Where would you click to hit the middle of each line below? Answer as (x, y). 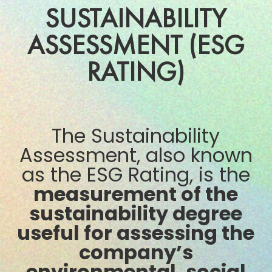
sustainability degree (136, 213)
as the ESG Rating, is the (136, 174)
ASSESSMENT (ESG (136, 44)
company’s (136, 252)
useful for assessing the (136, 233)
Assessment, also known (136, 155)
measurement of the (136, 194)
